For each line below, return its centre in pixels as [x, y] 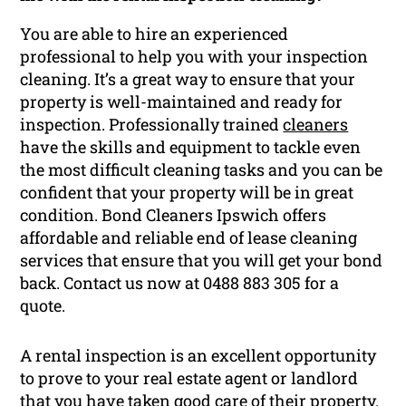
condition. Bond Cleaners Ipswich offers [174, 215]
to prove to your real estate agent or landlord [189, 378]
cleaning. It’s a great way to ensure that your [188, 79]
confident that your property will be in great [187, 193]
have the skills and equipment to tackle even [191, 147]
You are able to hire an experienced [155, 34]
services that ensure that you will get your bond [202, 261]
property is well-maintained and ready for [182, 102]
